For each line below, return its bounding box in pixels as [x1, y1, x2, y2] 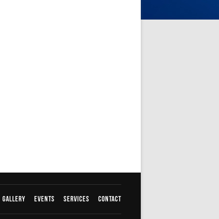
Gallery [2, 195, 27, 204]
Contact [98, 195, 121, 204]
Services [64, 195, 91, 204]
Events [34, 195, 56, 204]
